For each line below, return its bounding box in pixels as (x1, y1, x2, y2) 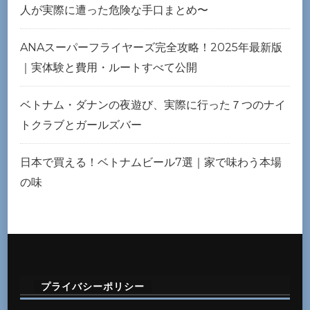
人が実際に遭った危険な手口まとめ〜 (20, 3, 208, 17)
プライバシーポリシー (41, 280, 145, 293)
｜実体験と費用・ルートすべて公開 (20, 60, 197, 74)
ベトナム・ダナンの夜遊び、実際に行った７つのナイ (20, 98, 286, 111)
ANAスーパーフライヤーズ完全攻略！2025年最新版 (20, 40, 282, 54)
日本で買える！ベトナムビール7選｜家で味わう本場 (20, 155, 282, 169)
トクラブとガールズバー (20, 118, 142, 131)
